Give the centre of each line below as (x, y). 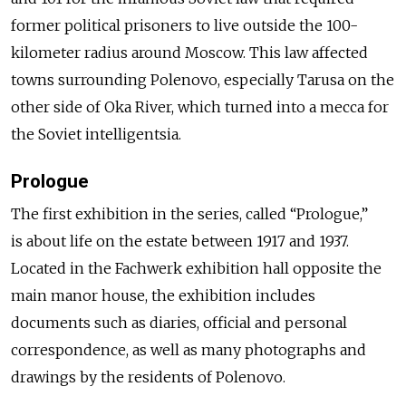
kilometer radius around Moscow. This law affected (189, 53)
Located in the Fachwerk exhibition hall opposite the (196, 268)
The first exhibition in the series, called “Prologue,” (189, 213)
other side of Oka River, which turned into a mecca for (200, 107)
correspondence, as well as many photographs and (188, 349)
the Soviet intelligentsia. (96, 135)
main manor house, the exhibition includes (163, 295)
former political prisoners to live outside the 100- (184, 26)
